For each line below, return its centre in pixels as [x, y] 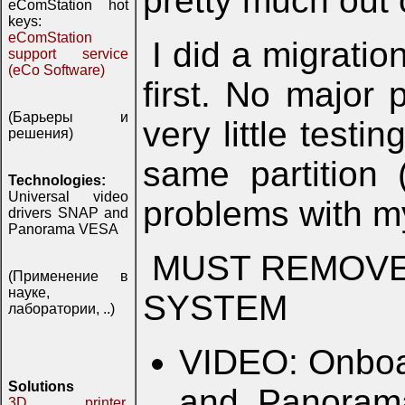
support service [68, 54]
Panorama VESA [63, 229]
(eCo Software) [57, 70]
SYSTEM [215, 308]
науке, [29, 292]
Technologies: [57, 180]
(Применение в [68, 276]
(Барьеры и [68, 117]
